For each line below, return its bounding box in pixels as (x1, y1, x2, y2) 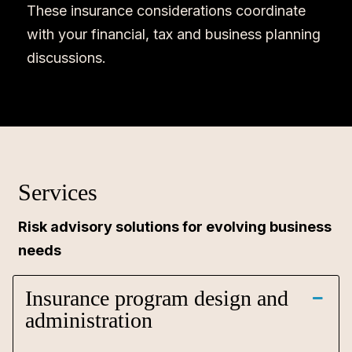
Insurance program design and (25, 286, 288, 310)
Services (18, 179, 104, 205)
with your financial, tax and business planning (26, 26, 321, 42)
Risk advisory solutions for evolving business (18, 218, 332, 235)
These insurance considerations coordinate (26, 2, 306, 19)
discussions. (26, 49, 110, 66)
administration (25, 308, 152, 332)
